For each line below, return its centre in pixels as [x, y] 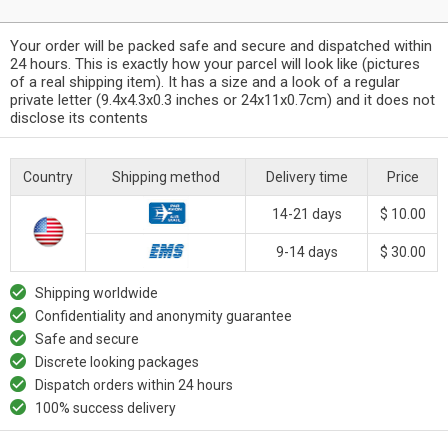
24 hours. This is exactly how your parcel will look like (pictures [215, 63]
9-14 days [306, 251]
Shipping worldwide [96, 292]
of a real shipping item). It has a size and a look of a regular [205, 81]
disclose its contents [79, 117]
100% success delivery [105, 407]
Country [48, 176]
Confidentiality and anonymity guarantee [163, 315]
